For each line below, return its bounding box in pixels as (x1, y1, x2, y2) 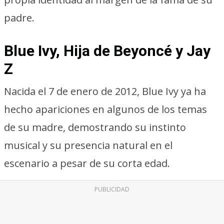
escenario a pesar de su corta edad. (4, 156, 170, 170)
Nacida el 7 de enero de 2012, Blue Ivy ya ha (4, 84, 206, 98)
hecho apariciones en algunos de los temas (4, 102, 207, 116)
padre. (4, 11, 34, 24)
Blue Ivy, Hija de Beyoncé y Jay (4, 42, 210, 59)
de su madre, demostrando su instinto (4, 120, 186, 134)
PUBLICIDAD (94, 185, 129, 193)
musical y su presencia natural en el (4, 138, 172, 152)
